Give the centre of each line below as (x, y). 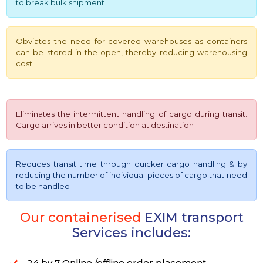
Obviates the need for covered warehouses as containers (131, 41)
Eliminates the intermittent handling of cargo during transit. (131, 114)
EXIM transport (194, 218)
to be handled (43, 186)
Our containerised (82, 218)
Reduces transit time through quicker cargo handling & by (131, 164)
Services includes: (131, 233)
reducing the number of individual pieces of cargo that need (131, 175)
